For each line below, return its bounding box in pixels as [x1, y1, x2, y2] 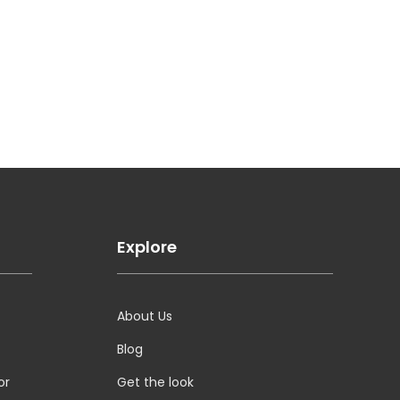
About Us [116, 306, 172, 325]
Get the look [116, 372, 194, 391]
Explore [116, 235, 177, 258]
